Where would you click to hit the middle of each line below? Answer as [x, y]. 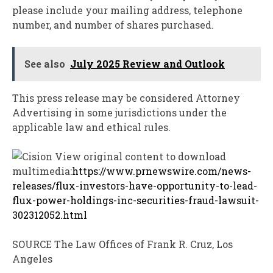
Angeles [32, 258]
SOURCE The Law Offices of [80, 244]
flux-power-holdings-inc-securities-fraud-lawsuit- [136, 200]
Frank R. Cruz [179, 244]
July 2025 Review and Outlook [147, 63]
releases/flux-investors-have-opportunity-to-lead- [135, 185]
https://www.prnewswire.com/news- [161, 171]
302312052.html [50, 214]
